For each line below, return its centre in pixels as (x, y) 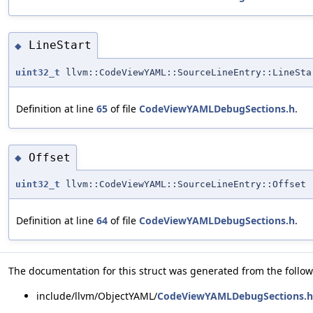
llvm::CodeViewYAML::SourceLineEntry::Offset (183, 184)
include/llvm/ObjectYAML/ (97, 296)
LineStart (60, 45)
